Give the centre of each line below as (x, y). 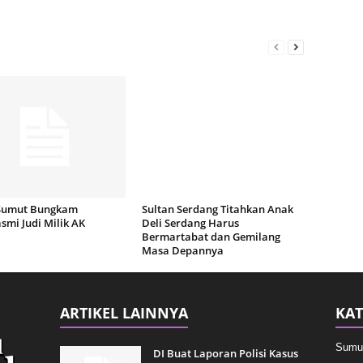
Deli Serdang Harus (190, 223)
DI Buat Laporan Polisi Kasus (225, 353)
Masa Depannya (182, 250)
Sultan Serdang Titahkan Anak (217, 209)
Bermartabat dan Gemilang (211, 237)
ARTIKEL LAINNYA (124, 313)
